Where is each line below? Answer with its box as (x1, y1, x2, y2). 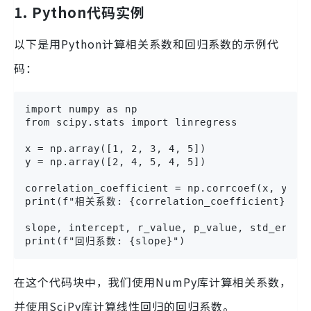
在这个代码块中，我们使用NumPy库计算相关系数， (14, 273, 292, 290)
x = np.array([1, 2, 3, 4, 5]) (25, 142, 206, 154)
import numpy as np (25, 103, 137, 115)
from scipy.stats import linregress (25, 116, 237, 128)
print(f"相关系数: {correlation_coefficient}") (25, 195, 298, 207)
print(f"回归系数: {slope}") (25, 235, 185, 246)
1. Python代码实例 (14, 1, 145, 22)
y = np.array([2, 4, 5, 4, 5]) (25, 155, 206, 167)
